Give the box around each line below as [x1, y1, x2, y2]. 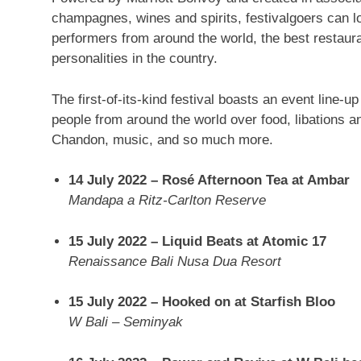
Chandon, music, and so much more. [52, 131, 273, 147]
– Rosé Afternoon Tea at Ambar [147, 172, 351, 188]
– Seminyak [108, 314, 184, 330]
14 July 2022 [68, 172, 147, 188]
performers [52, 31, 118, 46]
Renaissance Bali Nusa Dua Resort [68, 253, 282, 269]
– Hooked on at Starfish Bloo [147, 294, 336, 309]
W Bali [68, 314, 109, 330]
